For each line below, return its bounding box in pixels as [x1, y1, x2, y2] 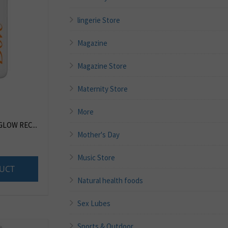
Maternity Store [77, 84, 128, 94]
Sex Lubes [77, 198, 111, 209]
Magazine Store [77, 61, 127, 71]
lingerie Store [77, 15, 121, 25]
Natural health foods [77, 176, 144, 186]
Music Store [77, 153, 116, 163]
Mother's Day [77, 130, 120, 140]
